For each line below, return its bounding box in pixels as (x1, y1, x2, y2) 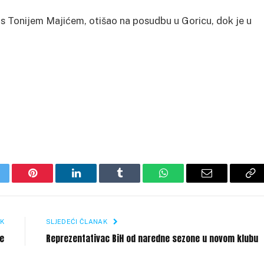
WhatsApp (162, 176, 208, 187)
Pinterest (31, 176, 69, 187)
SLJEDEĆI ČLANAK (46, 217, 110, 225)
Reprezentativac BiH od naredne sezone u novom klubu (46, 231, 258, 245)
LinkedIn (75, 176, 114, 187)
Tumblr (118, 176, 150, 187)
